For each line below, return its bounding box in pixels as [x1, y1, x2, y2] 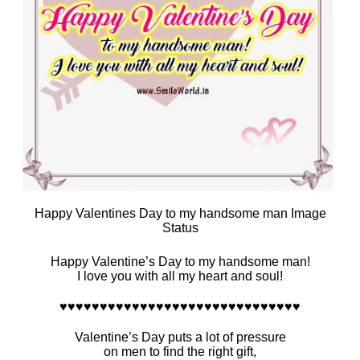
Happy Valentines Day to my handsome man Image [34, 207, 326, 221]
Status [162, 221, 198, 235]
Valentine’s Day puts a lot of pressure [74, 330, 286, 345]
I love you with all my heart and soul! [77, 269, 283, 284]
